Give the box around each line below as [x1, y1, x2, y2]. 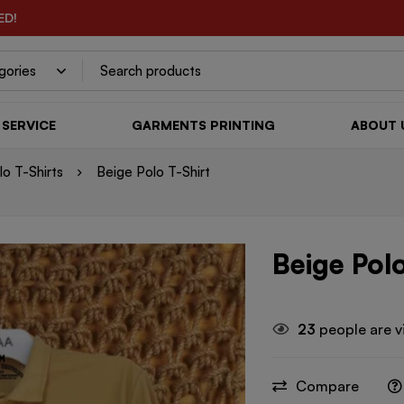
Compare [296, 376, 360, 395]
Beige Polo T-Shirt [96, 162, 210, 180]
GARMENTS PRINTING [131, 116, 275, 133]
